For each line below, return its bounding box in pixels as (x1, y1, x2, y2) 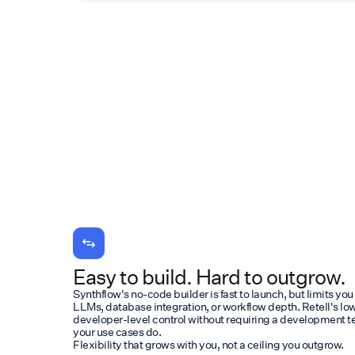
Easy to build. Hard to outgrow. (73, 262, 345, 290)
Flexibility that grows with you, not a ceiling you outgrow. (73, 336, 344, 352)
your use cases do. (73, 323, 161, 339)
